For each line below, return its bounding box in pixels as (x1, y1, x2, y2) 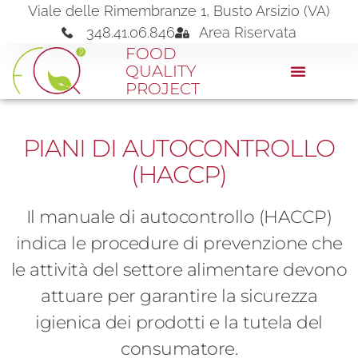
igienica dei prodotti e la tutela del (35, 311, 323, 333)
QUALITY (125, 62, 197, 81)
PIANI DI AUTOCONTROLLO (22, 133, 336, 163)
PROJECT (125, 79, 200, 98)
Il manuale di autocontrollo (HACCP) (26, 205, 332, 228)
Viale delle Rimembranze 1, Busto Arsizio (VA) (28, 2, 330, 19)
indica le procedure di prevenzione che (15, 232, 343, 254)
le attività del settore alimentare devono (10, 258, 348, 280)
